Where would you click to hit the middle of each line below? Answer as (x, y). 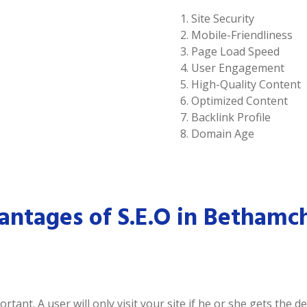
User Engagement (238, 68)
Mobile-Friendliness (242, 35)
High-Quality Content (246, 84)
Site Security (223, 19)
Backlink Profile (231, 117)
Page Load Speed (235, 51)
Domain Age (223, 134)
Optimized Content (240, 101)
